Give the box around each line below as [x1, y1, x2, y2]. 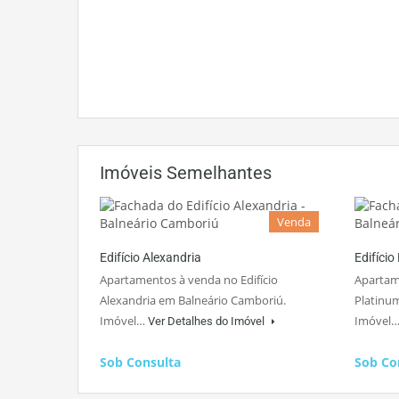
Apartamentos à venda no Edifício [100, 272, 278, 289]
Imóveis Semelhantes [100, 162, 272, 184]
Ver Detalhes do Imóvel [148, 314, 267, 329]
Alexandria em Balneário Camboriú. [100, 292, 286, 309]
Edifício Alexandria [100, 250, 201, 265]
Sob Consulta [100, 354, 181, 371]
